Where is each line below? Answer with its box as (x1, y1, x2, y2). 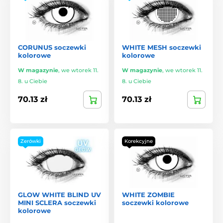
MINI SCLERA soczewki (18, 198, 96, 207)
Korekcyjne (124, 137, 153, 144)
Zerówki (20, 137, 41, 144)
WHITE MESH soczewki (122, 43, 201, 51)
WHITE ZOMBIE (122, 190, 175, 199)
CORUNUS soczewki (18, 43, 86, 51)
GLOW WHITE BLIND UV (18, 190, 101, 199)
